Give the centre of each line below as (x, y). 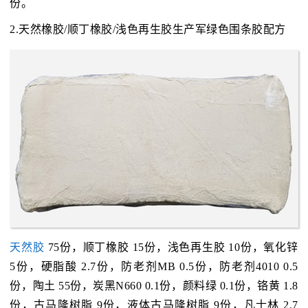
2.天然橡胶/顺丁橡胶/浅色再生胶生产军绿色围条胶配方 (148, 30)
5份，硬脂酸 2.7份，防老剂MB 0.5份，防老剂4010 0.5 (154, 267)
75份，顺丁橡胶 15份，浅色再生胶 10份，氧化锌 (171, 247)
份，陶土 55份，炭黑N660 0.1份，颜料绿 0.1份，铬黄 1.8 (154, 286)
